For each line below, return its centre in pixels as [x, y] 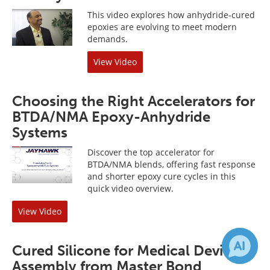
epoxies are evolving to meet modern [162, 27]
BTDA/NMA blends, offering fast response [171, 164]
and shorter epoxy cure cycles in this [162, 176]
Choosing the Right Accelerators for [133, 101]
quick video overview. [130, 188]
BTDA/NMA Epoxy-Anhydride [111, 116]
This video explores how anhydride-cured [171, 14]
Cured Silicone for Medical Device [125, 250]
